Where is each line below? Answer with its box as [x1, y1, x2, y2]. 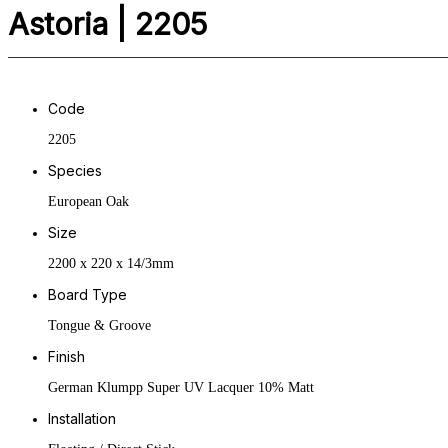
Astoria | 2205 [8, 6, 207, 42]
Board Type [48, 286, 127, 303]
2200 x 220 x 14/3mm [48, 256, 174, 271]
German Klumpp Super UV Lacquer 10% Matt [48, 380, 314, 395]
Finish [48, 348, 85, 365]
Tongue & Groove [48, 318, 151, 333]
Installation [48, 410, 116, 427]
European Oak [48, 194, 129, 209]
